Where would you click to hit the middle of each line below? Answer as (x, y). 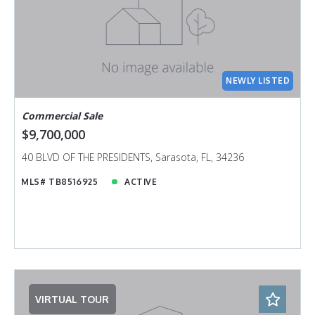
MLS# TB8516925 (60, 181)
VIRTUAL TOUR (72, 299)
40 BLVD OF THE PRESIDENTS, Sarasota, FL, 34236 (133, 157)
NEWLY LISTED (258, 80)
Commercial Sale (62, 116)
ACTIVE (141, 181)
